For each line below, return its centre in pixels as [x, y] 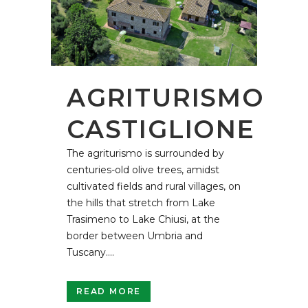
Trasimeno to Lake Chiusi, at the [143, 219]
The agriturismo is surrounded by [145, 153]
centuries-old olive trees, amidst [143, 169]
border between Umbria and [135, 235]
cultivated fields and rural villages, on [154, 186]
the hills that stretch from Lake [141, 202]
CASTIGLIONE [161, 129]
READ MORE [109, 291]
